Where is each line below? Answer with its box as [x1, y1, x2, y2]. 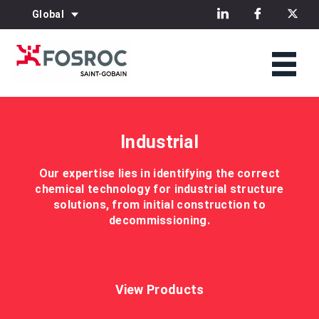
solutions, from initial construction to [53, 198, 266, 211]
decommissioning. [109, 214, 210, 227]
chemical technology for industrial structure [35, 182, 284, 196]
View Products [115, 282, 204, 297]
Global [32, 9, 64, 20]
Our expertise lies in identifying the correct [38, 167, 281, 180]
